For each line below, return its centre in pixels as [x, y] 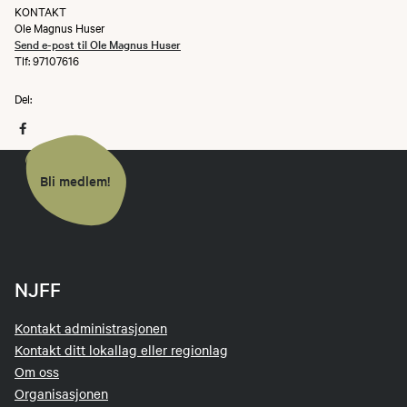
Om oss [37, 372]
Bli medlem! [75, 180]
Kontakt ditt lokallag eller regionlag [121, 350]
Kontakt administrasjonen [91, 328]
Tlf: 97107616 [47, 60]
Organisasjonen [61, 393]
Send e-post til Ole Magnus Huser [98, 44]
